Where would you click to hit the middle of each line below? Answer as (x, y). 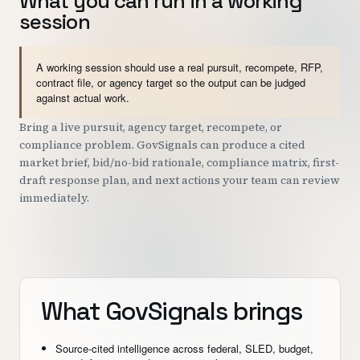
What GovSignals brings (172, 311)
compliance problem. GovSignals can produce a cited (162, 145)
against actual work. (83, 98)
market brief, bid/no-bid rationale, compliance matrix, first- (179, 162)
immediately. (54, 198)
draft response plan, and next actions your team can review (180, 180)
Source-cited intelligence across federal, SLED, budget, (184, 348)
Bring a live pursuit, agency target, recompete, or (151, 127)
